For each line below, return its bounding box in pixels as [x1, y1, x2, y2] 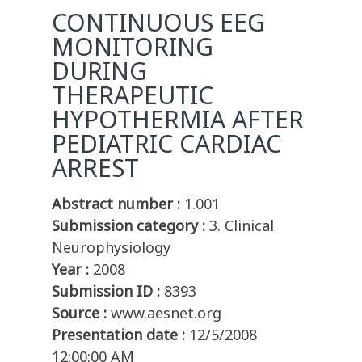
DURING [52, 54, 147, 88]
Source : [52, 303, 107, 323]
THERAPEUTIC [52, 78, 213, 112]
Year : [52, 259, 89, 280]
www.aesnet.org [111, 303, 221, 323]
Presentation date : [52, 325, 185, 345]
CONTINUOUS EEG [52, 6, 265, 40]
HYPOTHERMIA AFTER [52, 103, 304, 137]
